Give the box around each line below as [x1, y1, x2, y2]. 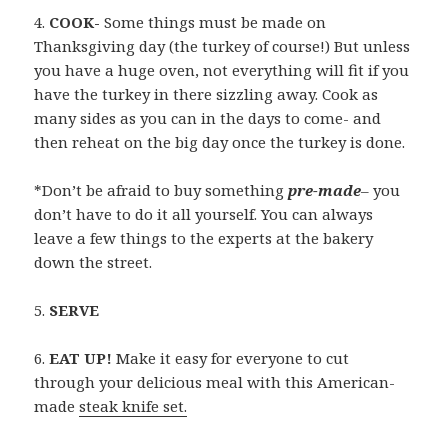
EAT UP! [45, 347, 117, 368]
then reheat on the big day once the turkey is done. [34, 131, 406, 152]
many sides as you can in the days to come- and [34, 107, 382, 128]
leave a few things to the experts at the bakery [34, 227, 374, 248]
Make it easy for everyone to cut [116, 347, 350, 368]
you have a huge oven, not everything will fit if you [34, 59, 410, 80]
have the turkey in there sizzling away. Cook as [34, 83, 379, 104]
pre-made [288, 179, 362, 200]
